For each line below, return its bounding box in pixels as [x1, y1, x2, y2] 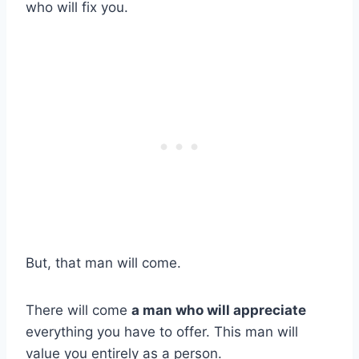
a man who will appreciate [131, 302, 306, 319]
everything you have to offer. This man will [26, 324, 298, 341]
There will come [26, 302, 131, 319]
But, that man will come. [26, 255, 181, 272]
